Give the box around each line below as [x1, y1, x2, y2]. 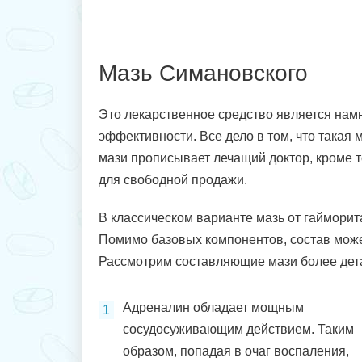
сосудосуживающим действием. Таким [123, 322, 354, 336]
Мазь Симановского [99, 61, 308, 86]
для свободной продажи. [99, 173, 247, 187]
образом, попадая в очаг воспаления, [123, 344, 349, 358]
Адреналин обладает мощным [123, 301, 304, 314]
